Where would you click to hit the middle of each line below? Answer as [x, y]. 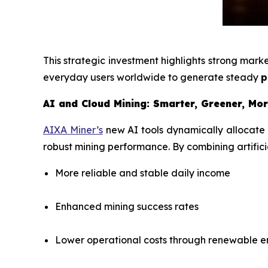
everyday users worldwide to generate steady [152, 77]
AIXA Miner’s [73, 130]
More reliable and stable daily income [143, 173]
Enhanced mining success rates [127, 206]
